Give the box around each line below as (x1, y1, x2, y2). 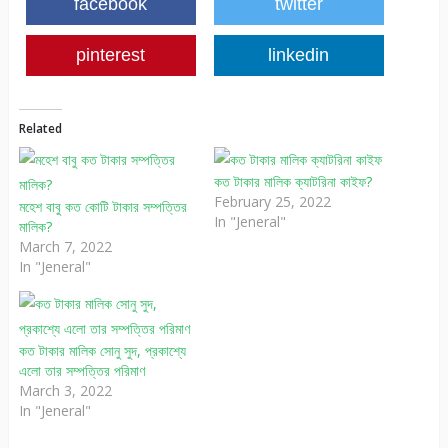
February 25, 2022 (213, 192, 331, 212)
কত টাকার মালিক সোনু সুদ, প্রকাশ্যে (18, 341, 186, 361)
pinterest (76, 45, 146, 66)
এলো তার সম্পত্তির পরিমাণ (18, 361, 145, 381)
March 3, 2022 (18, 381, 112, 401)
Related (18, 120, 62, 138)
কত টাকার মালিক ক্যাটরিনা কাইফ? (213, 172, 372, 192)
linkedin (268, 45, 330, 66)
